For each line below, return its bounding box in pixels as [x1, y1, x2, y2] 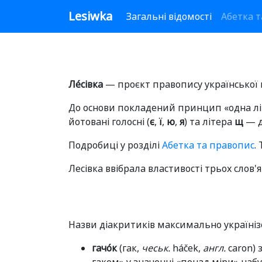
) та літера [184, 115, 235, 128]
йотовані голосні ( [68, 115, 150, 128]
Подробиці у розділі [68, 139, 162, 151]
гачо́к [92, 242, 117, 254]
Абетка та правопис [162, 139, 254, 151]
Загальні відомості [126, 10, 212, 23]
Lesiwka [68, 8, 112, 24]
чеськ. [142, 242, 170, 254]
